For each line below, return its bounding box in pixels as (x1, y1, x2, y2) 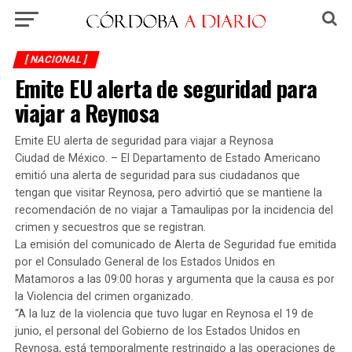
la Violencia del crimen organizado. (14, 290, 193, 303)
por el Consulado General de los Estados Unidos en (14, 255, 275, 269)
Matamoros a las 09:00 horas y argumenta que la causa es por (14, 273, 335, 286)
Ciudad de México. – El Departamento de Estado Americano (14, 152, 321, 165)
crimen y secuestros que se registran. (14, 221, 206, 234)
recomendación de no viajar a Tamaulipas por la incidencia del (14, 203, 333, 217)
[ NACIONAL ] (23, 53, 89, 65)
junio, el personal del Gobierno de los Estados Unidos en (14, 324, 300, 338)
